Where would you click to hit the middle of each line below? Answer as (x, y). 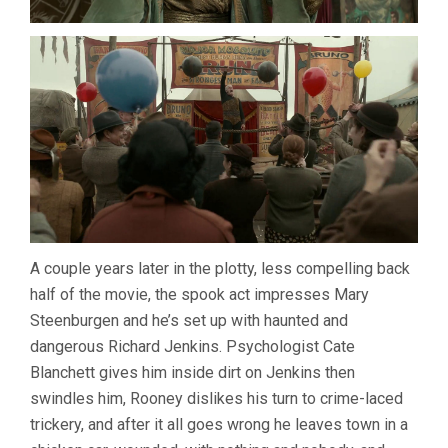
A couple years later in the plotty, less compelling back (220, 269)
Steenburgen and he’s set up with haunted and (189, 321)
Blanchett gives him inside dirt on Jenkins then (192, 373)
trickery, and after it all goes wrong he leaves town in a (219, 425)
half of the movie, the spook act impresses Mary (199, 295)
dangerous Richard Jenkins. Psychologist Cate (192, 347)
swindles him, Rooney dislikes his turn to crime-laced (216, 399)
